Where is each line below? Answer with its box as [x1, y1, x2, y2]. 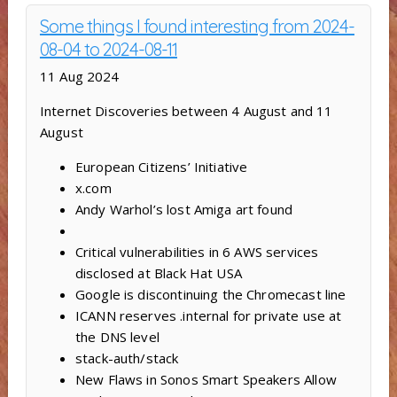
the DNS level [74, 328, 160, 346]
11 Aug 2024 [39, 67, 120, 86]
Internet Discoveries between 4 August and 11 [39, 102, 333, 121]
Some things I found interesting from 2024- [39, 15, 354, 38]
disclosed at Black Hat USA [74, 264, 242, 283]
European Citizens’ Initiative [74, 158, 248, 176]
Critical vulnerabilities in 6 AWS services [74, 243, 319, 261]
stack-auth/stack [74, 349, 179, 368]
